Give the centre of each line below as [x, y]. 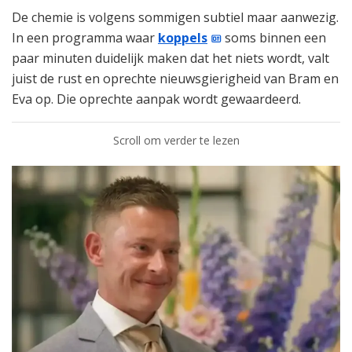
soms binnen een [274, 38]
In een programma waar [85, 38]
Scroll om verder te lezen [176, 141]
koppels [183, 38]
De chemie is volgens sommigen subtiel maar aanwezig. [175, 18]
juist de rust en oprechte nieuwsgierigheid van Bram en [175, 79]
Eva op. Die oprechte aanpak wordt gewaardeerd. [156, 99]
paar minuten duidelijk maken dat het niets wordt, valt [170, 59]
